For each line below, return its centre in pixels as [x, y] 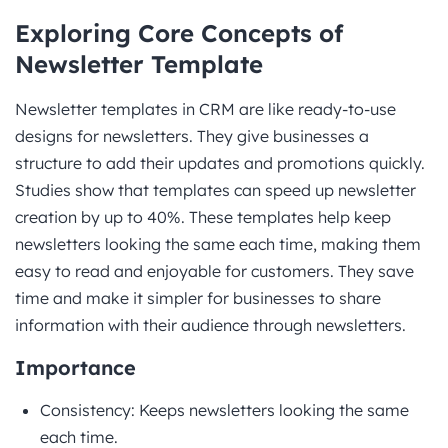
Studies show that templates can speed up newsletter [215, 189]
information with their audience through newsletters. [210, 324]
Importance [75, 367]
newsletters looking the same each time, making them [218, 243]
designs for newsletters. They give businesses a [192, 135]
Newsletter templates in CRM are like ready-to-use [205, 108]
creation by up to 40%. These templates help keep [203, 216]
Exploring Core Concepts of [179, 32]
